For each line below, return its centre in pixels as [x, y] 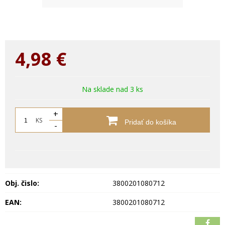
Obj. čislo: [22, 183]
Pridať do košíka [149, 122]
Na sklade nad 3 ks [113, 89]
